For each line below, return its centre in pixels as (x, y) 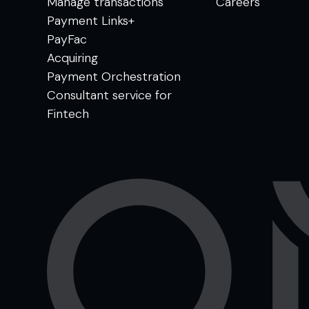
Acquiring (72, 58)
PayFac (67, 40)
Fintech (68, 114)
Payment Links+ (91, 21)
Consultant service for (109, 96)
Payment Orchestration (114, 77)
